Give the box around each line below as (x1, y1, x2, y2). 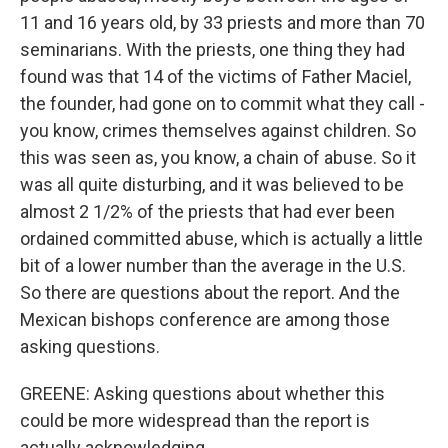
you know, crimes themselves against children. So (20, 120, 416, 141)
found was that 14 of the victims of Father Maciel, (20, 66, 411, 87)
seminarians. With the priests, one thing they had (20, 39, 405, 60)
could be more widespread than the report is (20, 410, 370, 431)
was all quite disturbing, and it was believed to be (20, 174, 404, 195)
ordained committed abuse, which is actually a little (20, 228, 423, 249)
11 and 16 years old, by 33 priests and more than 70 (20, 12, 425, 33)
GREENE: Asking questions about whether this (20, 383, 385, 404)
